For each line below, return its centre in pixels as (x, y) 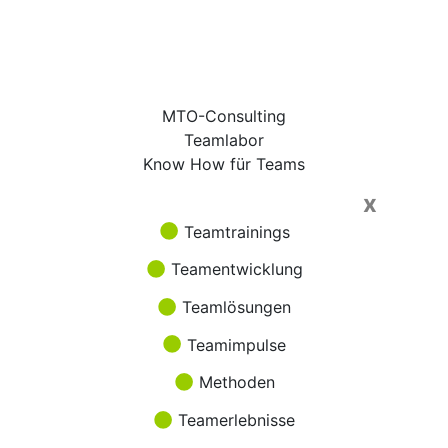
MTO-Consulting (224, 115)
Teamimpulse (234, 344)
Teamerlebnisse (234, 419)
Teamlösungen (234, 307)
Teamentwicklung (234, 269)
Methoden (234, 382)
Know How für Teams (224, 163)
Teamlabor (224, 139)
